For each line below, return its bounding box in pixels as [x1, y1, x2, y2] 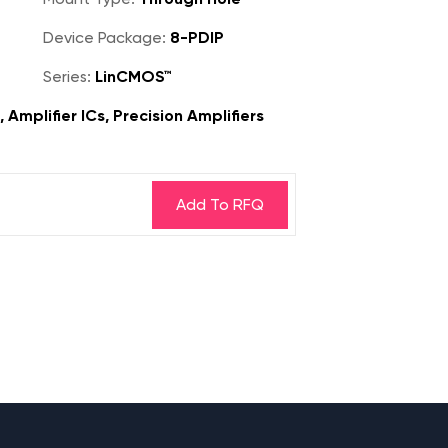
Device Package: [43, 28, 166, 47]
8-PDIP [166, 28, 224, 47]
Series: [43, 67, 91, 86]
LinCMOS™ [91, 67, 172, 86]
